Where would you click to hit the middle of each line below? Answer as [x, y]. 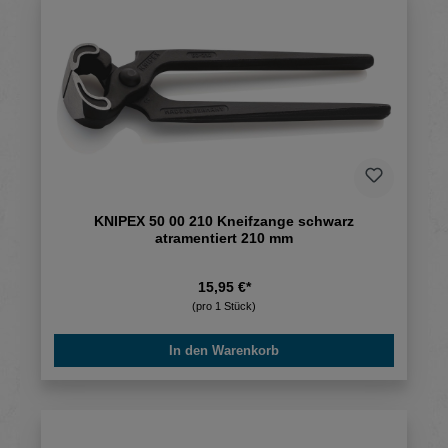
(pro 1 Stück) [224, 306]
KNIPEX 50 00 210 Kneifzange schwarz [224, 221]
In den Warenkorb [224, 351]
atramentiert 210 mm [224, 238]
